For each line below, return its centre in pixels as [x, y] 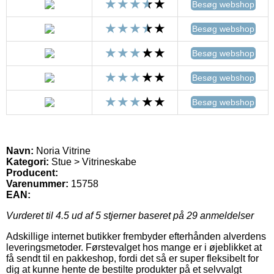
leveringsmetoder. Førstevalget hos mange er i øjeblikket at [134, 248]
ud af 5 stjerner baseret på [128, 216]
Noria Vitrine [62, 151]
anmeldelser [226, 216]
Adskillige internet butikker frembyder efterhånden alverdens [136, 237]
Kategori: [28, 162]
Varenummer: [37, 184]
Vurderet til [31, 216]
